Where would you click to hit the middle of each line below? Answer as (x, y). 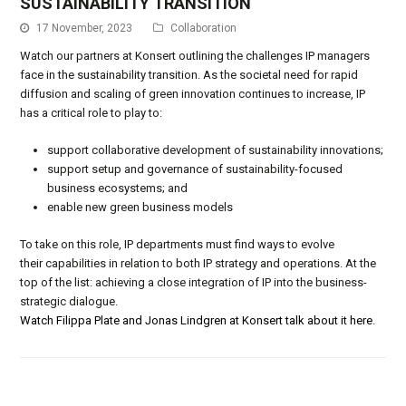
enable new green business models (140, 208)
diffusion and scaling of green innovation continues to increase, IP (193, 94)
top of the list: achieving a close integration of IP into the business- (194, 283)
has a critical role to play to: (92, 113)
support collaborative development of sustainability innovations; (216, 150)
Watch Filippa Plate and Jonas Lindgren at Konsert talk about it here (197, 321)
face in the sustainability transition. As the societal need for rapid (189, 75)
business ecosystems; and (118, 188)
